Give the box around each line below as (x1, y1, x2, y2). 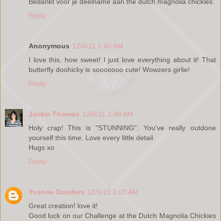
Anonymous (29, 41, 70, 50)
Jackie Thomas (29, 110, 79, 118)
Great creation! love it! (29, 201, 98, 210)
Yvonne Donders (29, 187, 84, 196)
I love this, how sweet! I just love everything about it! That (29, 55, 216, 64)
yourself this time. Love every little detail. (29, 133, 155, 142)
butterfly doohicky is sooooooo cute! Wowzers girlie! (29, 65, 190, 74)
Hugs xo (29, 143, 54, 151)
